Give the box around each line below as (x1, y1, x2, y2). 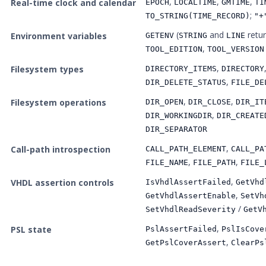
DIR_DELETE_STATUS (145, 78, 227, 87)
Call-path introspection (11, 144, 111, 155)
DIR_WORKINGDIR (145, 111, 213, 120)
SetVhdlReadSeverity (145, 205, 236, 214)
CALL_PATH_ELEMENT (145, 144, 227, 153)
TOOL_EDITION (145, 45, 203, 53)
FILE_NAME (145, 158, 189, 167)
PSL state (11, 224, 52, 235)
